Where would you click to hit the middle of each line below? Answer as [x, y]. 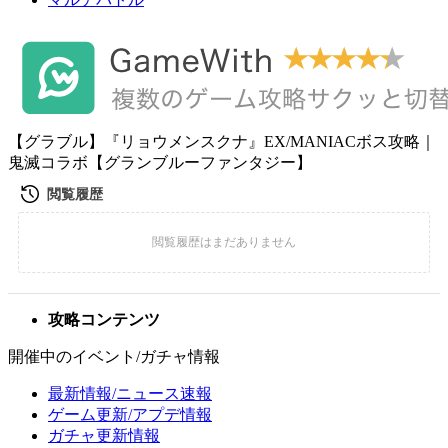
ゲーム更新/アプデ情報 [130, 414]
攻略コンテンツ [104, 319]
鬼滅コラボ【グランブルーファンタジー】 [160, 162]
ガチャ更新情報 [104, 435]
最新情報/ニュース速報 [130, 393]
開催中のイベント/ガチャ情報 [114, 356]
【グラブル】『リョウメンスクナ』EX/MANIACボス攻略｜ [222, 141]
